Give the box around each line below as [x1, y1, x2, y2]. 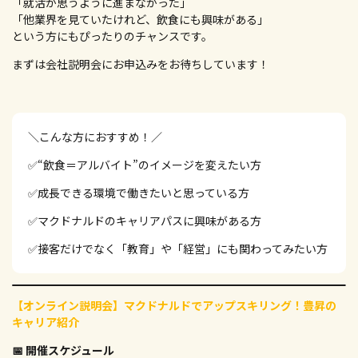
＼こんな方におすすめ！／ [28, 129, 162, 145]
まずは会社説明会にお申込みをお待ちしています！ [12, 56, 269, 72]
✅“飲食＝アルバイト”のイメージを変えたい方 [28, 157, 261, 173]
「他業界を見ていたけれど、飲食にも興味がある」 [12, 11, 268, 27]
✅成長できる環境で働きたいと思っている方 [28, 185, 249, 201]
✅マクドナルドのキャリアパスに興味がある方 [28, 213, 261, 229]
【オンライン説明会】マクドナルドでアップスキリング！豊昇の [12, 297, 336, 313]
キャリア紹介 [12, 314, 79, 330]
